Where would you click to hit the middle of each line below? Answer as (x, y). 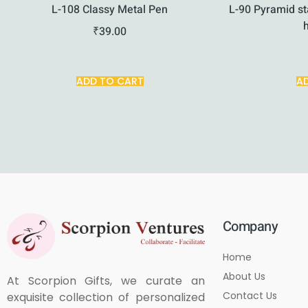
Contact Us (250, 296)
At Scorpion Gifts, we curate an (106, 280)
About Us (244, 277)
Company (250, 227)
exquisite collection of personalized (106, 297)
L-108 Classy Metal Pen (110, 10)
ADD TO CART (110, 81)
